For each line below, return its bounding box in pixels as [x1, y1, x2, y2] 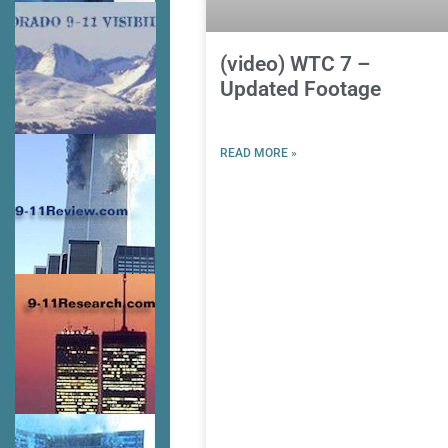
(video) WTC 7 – [219, 52, 370, 77]
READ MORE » [219, 146, 297, 161]
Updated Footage [219, 77, 381, 102]
